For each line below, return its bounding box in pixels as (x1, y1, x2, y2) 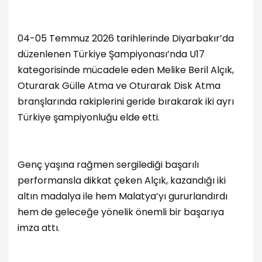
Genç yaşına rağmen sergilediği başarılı (18, 158, 199, 172)
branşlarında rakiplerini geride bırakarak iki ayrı (18, 95, 234, 109)
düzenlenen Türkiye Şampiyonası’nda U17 (18, 47, 205, 61)
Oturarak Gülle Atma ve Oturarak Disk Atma (18, 79, 220, 93)
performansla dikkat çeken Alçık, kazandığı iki (18, 174, 226, 188)
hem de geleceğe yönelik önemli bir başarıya (18, 205, 224, 219)
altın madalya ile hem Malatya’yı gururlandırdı (18, 189, 227, 204)
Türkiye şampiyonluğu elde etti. (18, 111, 160, 125)
